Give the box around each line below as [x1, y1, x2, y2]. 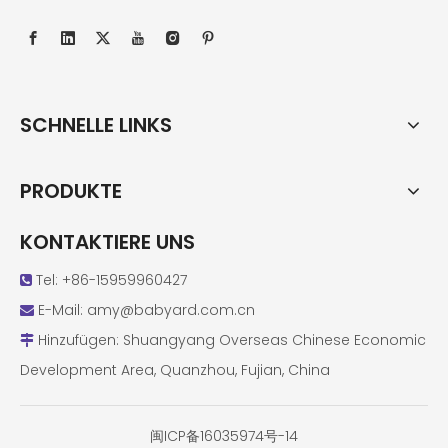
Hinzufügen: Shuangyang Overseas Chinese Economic [34, 330, 426, 351]
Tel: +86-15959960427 [32, 270, 187, 291]
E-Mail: [34, 300, 87, 321]
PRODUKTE [20, 177, 122, 206]
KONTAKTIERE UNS [20, 228, 195, 257]
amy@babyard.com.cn [87, 300, 255, 321]
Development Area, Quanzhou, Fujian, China [20, 360, 330, 381]
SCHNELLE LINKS [20, 111, 172, 140]
